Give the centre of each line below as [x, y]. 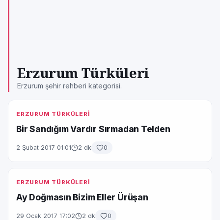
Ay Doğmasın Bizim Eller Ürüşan [82, 197]
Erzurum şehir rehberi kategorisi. [69, 86]
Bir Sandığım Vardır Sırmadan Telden [93, 129]
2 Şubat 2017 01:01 [44, 148]
